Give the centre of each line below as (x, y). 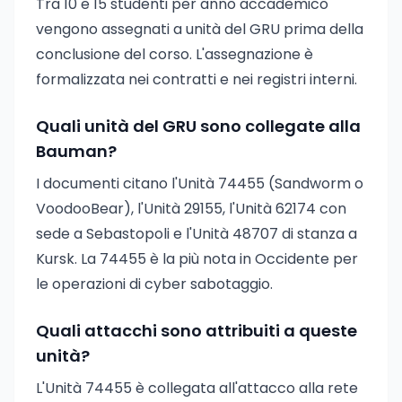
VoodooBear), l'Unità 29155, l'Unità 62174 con (191, 209)
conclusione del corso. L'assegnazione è (175, 54)
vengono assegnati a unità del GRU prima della (200, 29)
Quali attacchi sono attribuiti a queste (197, 331)
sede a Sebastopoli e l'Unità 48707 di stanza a (197, 234)
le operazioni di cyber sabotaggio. (154, 284)
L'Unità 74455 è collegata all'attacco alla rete (197, 388)
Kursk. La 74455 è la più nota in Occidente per (197, 259)
